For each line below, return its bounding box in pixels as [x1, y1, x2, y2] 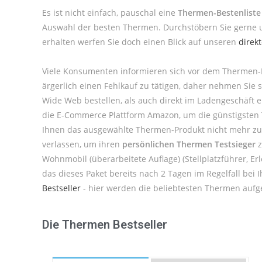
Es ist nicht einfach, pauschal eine [42, 7, 178, 18]
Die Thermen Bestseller [42, 218, 167, 232]
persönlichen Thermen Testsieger [122, 139, 256, 150]
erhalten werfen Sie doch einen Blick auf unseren [42, 36, 239, 47]
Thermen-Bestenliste [178, 7, 261, 18]
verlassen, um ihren [42, 139, 122, 150]
